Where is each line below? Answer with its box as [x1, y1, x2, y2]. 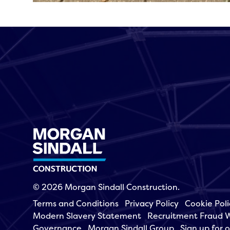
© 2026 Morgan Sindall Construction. [33, 181, 180, 193]
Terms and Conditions [33, 198, 119, 209]
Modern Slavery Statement [33, 210, 141, 222]
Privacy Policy [125, 198, 179, 209]
